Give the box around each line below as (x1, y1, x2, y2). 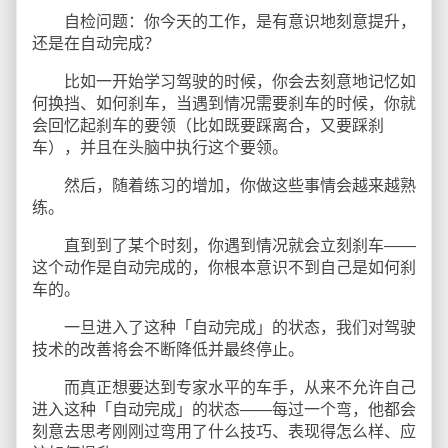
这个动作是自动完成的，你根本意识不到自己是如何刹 (32, 259, 416, 276)
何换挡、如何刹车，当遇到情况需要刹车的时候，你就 (32, 95, 416, 112)
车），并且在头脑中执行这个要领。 (32, 139, 288, 156)
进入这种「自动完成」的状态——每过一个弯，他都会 (32, 401, 416, 418)
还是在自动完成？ (32, 35, 160, 52)
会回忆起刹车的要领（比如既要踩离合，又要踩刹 (32, 117, 384, 134)
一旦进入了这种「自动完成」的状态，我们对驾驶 (32, 319, 416, 336)
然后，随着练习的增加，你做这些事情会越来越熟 (32, 177, 416, 194)
